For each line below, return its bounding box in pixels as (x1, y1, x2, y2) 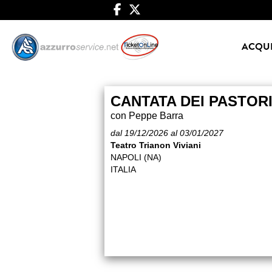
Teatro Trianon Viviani (110, 140, 201, 151)
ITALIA (110, 165, 136, 175)
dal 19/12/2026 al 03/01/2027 (110, 128, 223, 138)
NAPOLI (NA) (110, 152, 161, 163)
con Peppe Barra (110, 110, 183, 121)
